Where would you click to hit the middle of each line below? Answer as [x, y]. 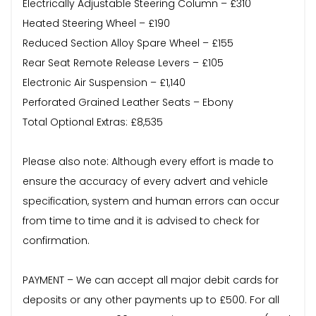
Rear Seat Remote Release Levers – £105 [123, 62]
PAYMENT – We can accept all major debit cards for [151, 280]
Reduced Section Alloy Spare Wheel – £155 [128, 43]
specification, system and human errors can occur [151, 201]
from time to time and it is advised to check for [141, 220]
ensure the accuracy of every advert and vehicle [145, 181]
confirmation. [56, 240]
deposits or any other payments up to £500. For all [151, 299]
